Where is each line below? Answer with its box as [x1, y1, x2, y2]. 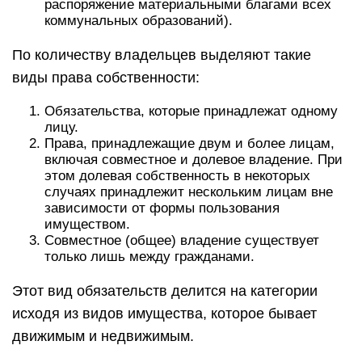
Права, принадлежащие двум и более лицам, [44, 136, 335, 151]
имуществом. [44, 217, 130, 232]
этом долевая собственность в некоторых [44, 168, 310, 183]
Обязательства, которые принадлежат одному [44, 103, 338, 119]
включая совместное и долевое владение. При [44, 152, 343, 167]
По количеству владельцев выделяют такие [12, 47, 311, 63]
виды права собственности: [12, 69, 200, 86]
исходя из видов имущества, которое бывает [12, 305, 317, 322]
